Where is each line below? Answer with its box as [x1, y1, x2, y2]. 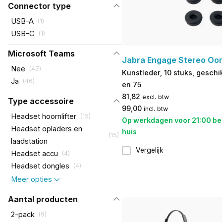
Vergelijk [135, 146, 164, 155]
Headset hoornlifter [10, 111, 76, 121]
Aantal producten [7, 194, 78, 204]
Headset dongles [10, 161, 69, 170]
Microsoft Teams [7, 48, 75, 58]
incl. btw [143, 105, 168, 112]
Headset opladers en [10, 124, 82, 133]
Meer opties [10, 174, 52, 184]
